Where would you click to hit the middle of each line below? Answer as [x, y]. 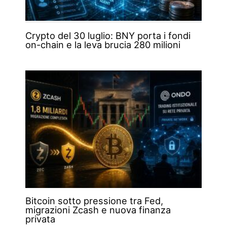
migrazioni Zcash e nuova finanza [98, 210]
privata [40, 219]
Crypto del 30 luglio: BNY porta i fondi [108, 36]
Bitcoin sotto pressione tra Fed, [94, 201]
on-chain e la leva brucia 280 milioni [103, 45]
